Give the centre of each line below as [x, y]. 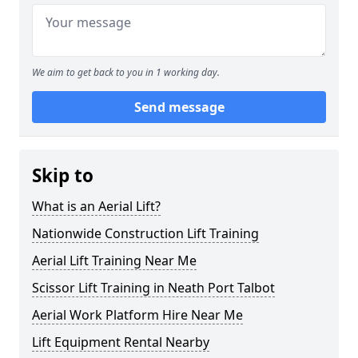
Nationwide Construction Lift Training [145, 234]
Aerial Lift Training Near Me [114, 261]
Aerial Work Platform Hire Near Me [137, 315]
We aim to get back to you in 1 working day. [126, 73]
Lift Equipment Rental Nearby [121, 342]
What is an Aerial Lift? [96, 207]
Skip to [63, 176]
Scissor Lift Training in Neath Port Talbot [153, 288]
